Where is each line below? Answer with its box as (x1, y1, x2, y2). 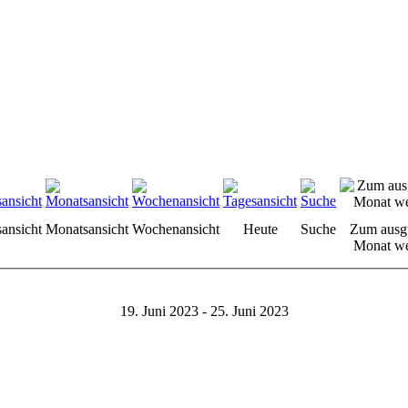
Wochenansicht (132, 221, 219, 237)
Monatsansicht (46, 221, 128, 237)
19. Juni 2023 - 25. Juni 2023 (119, 302, 289, 319)
